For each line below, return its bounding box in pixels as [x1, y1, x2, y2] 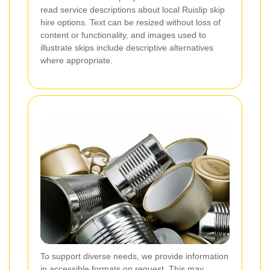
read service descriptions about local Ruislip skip [40, 5, 225, 15]
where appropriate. [40, 55, 113, 66]
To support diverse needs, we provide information [40, 251, 228, 262]
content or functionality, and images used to [40, 30, 206, 40]
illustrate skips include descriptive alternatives [40, 43, 213, 53]
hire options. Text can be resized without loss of [40, 17, 221, 28]
